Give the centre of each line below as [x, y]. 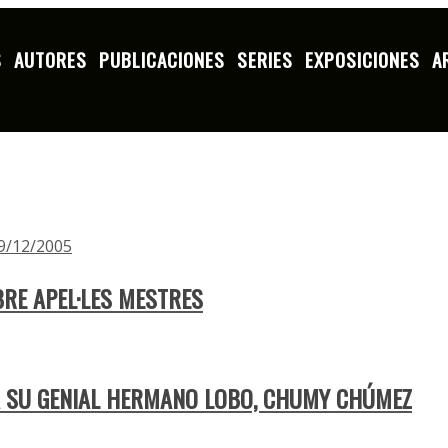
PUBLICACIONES [162, 59]
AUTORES [51, 59]
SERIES [265, 59]
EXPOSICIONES [363, 59]
